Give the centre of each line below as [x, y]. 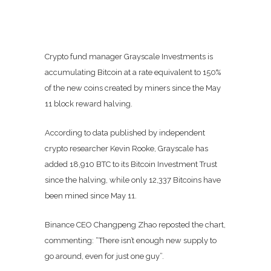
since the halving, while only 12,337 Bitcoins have [133, 180]
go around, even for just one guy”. [104, 256]
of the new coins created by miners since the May [133, 88]
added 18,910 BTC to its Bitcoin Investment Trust [131, 164]
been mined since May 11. [91, 196]
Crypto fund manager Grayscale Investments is [129, 57]
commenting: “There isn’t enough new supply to [131, 240]
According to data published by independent [125, 133]
